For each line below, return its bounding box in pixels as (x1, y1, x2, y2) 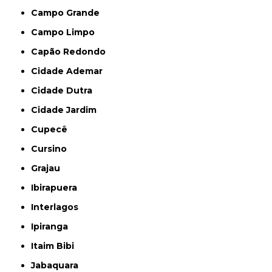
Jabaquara (35, 259, 79, 271)
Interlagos (33, 201, 79, 212)
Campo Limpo (38, 26, 95, 38)
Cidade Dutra (38, 84, 93, 96)
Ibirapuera (33, 182, 78, 193)
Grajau (38, 162, 61, 174)
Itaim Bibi (33, 240, 75, 251)
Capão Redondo (38, 46, 106, 57)
